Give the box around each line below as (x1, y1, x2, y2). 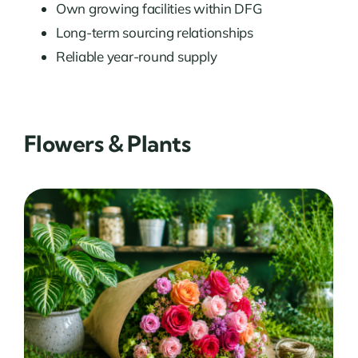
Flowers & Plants (23, 129, 191, 157)
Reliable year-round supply (55, 47, 217, 65)
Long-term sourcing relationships (55, 23, 253, 41)
